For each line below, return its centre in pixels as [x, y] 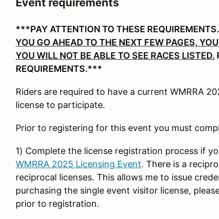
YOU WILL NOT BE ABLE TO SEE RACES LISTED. [115, 55]
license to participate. [60, 105]
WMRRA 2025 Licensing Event [78, 164]
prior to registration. [57, 204]
